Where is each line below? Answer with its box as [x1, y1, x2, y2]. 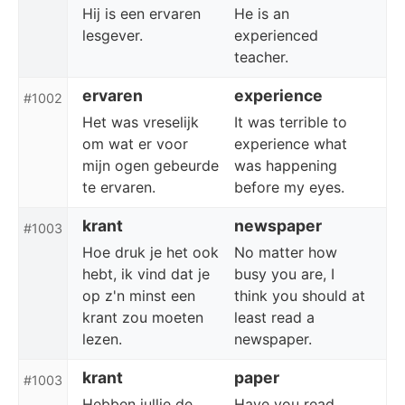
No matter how [234, 243, 337, 261]
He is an [234, 5, 289, 23]
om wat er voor [82, 135, 188, 153]
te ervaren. [82, 178, 155, 196]
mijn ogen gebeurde [82, 156, 219, 174]
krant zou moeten [82, 308, 203, 326]
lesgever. [82, 26, 143, 44]
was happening [234, 156, 337, 174]
